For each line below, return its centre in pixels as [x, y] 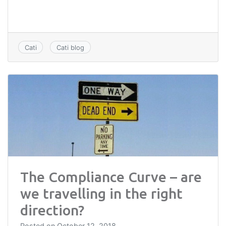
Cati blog [70, 47]
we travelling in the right [101, 194]
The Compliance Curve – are [111, 177]
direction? [52, 210]
